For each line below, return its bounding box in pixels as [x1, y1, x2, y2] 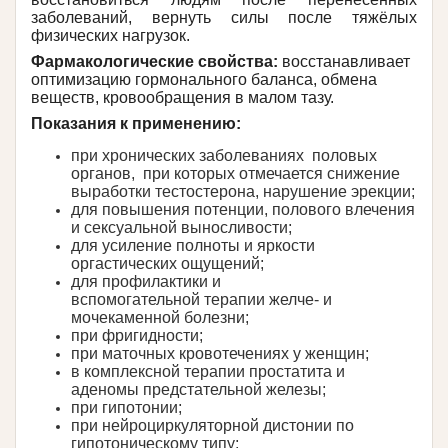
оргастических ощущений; [71, 255, 264, 272]
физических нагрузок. [31, 27, 190, 44]
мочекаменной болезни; [71, 309, 249, 326]
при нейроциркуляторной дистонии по [71, 417, 354, 434]
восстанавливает [282, 53, 410, 70]
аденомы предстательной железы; [71, 381, 326, 398]
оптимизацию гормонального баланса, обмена [31, 71, 377, 88]
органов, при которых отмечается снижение [71, 165, 400, 182]
